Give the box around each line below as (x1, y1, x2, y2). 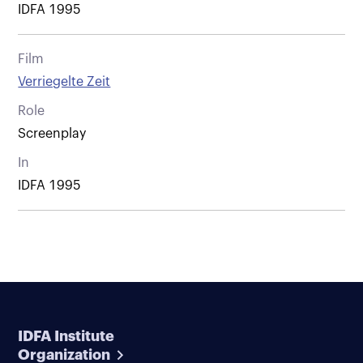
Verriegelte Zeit (18, 75, 111, 88)
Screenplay (18, 126, 87, 140)
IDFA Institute (18, 328, 115, 344)
